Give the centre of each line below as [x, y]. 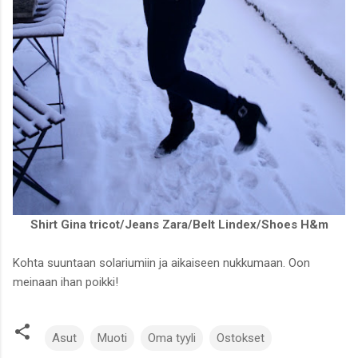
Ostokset [241, 338]
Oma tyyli [172, 338]
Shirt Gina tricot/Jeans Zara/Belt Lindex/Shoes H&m [179, 224]
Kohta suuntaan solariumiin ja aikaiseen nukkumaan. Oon [161, 263]
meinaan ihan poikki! [66, 282]
